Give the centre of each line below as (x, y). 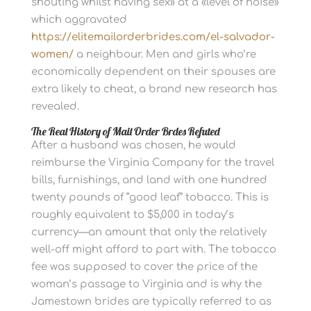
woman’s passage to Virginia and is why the (146, 284)
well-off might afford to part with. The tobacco (153, 250)
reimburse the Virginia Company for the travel (152, 163)
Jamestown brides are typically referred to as (151, 302)
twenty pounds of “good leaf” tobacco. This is (150, 197)
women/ (52, 54)
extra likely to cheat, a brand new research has (154, 89)
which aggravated (79, 20)
